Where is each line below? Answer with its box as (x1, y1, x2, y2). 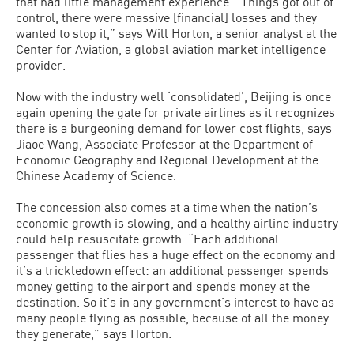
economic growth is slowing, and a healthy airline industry (16, 215, 338, 231)
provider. (16, 57, 66, 73)
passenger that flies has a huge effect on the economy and (16, 247, 336, 262)
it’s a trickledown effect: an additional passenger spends (16, 262, 329, 278)
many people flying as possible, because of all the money (16, 310, 329, 326)
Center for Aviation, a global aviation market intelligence (16, 41, 326, 57)
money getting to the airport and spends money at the (16, 278, 310, 294)
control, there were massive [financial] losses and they (16, 9, 317, 25)
